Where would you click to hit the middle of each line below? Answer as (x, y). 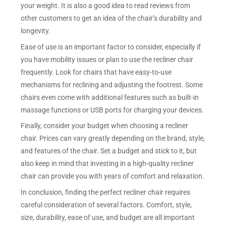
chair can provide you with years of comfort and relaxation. (113, 176)
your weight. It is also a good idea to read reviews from (106, 5)
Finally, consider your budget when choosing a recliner (105, 126)
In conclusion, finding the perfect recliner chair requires (106, 192)
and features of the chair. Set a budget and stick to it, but (109, 151)
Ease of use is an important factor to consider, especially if (111, 47)
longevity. (36, 31)
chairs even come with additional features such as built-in (110, 97)
